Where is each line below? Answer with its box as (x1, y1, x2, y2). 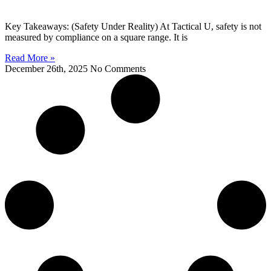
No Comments (90, 64, 146, 74)
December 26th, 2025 (5, 64, 90, 74)
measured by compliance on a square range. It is (5, 32, 188, 43)
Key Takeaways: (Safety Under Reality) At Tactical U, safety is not (5, 21, 261, 32)
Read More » (5, 53, 55, 64)
